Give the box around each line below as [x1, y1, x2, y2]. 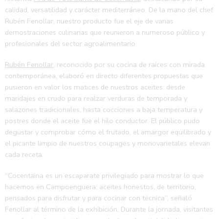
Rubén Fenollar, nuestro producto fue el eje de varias [5, 16, 174, 26]
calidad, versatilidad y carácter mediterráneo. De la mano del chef [5, 5, 213, 15]
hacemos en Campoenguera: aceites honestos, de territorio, [5, 182, 196, 192]
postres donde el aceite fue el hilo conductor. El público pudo [5, 116, 200, 126]
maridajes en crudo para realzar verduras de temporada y [5, 93, 187, 104]
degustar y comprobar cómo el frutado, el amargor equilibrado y [5, 127, 211, 137]
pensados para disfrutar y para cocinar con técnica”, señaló [5, 193, 192, 203]
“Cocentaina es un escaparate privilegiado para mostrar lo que [5, 171, 204, 181]
